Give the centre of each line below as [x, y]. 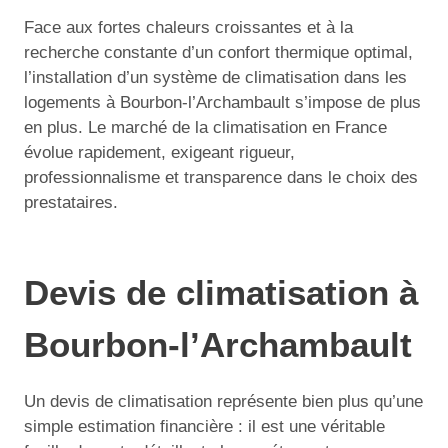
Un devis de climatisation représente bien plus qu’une [223, 401]
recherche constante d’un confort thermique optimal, [218, 52]
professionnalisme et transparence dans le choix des [221, 177]
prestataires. [71, 202]
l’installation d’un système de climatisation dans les [215, 77]
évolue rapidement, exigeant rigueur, [159, 152]
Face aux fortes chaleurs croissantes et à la [188, 27]
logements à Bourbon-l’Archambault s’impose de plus [222, 102]
